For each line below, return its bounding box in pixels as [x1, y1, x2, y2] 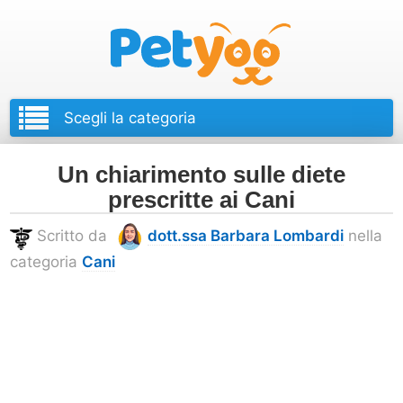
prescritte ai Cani [108, 186, 295, 213]
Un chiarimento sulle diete [58, 161, 345, 188]
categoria [10, 253, 82, 272]
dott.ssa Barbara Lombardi [148, 226, 344, 245]
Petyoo [290, 10, 336, 27]
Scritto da [32, 226, 112, 245]
